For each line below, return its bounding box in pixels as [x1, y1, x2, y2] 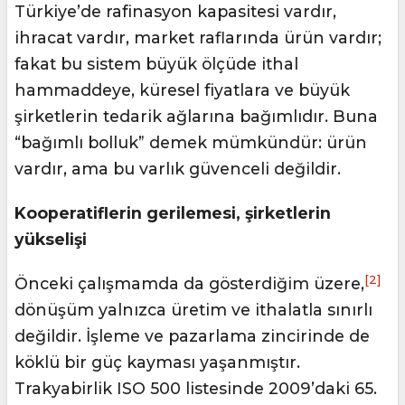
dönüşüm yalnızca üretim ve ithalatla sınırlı [14, 300, 372, 320]
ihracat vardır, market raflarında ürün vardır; [14, 28, 381, 48]
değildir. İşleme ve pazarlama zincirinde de [14, 326, 370, 346]
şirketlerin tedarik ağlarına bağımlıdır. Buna [14, 107, 378, 127]
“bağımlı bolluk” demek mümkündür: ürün [14, 133, 367, 153]
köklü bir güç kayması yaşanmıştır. [14, 353, 300, 372]
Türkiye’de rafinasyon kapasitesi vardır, [14, 2, 336, 22]
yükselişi [14, 230, 87, 250]
